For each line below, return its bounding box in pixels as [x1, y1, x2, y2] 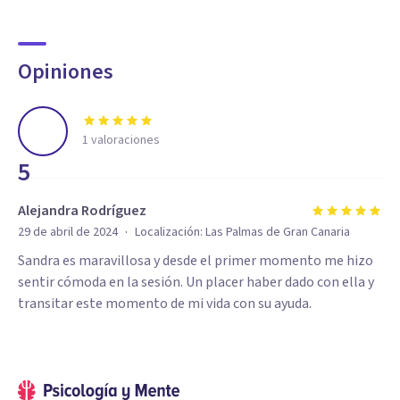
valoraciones [88, 131, 160, 149]
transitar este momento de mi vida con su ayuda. [18, 294, 312, 313]
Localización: [135, 223, 205, 241]
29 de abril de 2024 [18, 223, 118, 241]
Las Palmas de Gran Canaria [205, 223, 350, 241]
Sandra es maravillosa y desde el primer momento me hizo [18, 251, 373, 271]
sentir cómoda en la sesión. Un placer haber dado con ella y [18, 272, 374, 292]
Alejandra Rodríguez [18, 201, 146, 221]
